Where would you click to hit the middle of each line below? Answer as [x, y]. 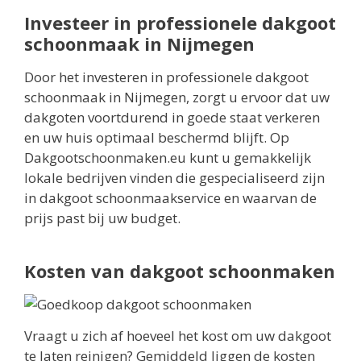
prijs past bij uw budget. [102, 218]
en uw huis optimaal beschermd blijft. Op [157, 137]
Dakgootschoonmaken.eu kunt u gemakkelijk [168, 157]
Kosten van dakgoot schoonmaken [180, 270]
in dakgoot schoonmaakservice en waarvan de [170, 197]
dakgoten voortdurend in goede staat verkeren [172, 117]
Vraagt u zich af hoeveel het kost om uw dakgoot [178, 336]
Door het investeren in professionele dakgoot [166, 77]
